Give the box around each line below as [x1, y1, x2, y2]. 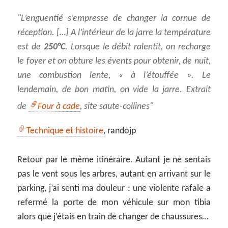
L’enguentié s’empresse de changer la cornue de [21, 14, 211, 24]
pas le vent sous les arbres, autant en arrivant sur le [17, 169, 211, 180]
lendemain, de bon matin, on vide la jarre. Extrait [17, 85, 211, 95]
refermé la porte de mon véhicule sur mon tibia [17, 198, 211, 208]
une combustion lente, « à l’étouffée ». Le [17, 71, 211, 81]
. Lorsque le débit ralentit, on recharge [65, 42, 211, 52]
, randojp [103, 126, 136, 136]
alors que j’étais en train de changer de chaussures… [17, 212, 209, 222]
